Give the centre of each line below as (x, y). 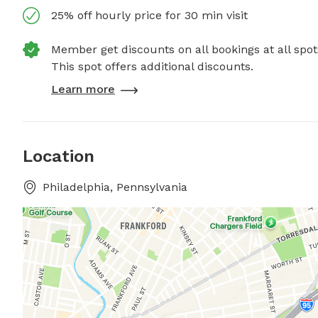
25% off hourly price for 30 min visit (149, 16)
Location (59, 157)
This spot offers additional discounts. (152, 67)
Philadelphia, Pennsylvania (115, 187)
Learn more (83, 89)
